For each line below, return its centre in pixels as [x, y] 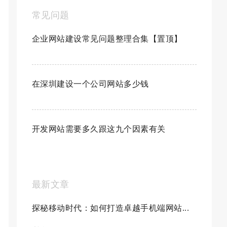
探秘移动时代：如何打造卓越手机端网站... [110, 208]
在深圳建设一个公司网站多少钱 [90, 84]
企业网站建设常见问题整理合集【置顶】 [107, 39]
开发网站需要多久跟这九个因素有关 [99, 129]
